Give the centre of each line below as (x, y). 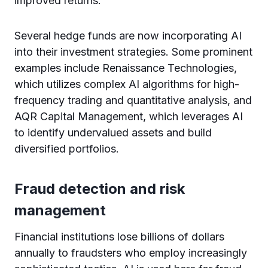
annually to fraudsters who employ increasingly (131, 253)
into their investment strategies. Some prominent (133, 52)
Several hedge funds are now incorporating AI (128, 36)
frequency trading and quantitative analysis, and (133, 100)
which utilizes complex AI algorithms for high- (127, 84)
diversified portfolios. (68, 149)
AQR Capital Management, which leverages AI (129, 116)
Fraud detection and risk (100, 189)
